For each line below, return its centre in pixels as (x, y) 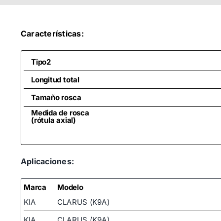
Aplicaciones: (48, 161)
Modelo (70, 187)
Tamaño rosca (56, 97)
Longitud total (55, 80)
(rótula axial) (54, 120)
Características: (52, 34)
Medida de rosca (60, 113)
